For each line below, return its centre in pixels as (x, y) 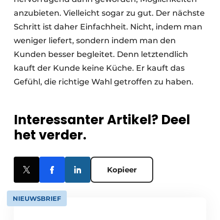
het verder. (50, 135)
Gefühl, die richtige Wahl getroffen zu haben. (104, 82)
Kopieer (122, 170)
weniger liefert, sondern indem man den (95, 41)
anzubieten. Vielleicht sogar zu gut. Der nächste (109, 13)
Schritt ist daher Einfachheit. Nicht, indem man (108, 27)
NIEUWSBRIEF (37, 199)
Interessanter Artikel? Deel (102, 120)
